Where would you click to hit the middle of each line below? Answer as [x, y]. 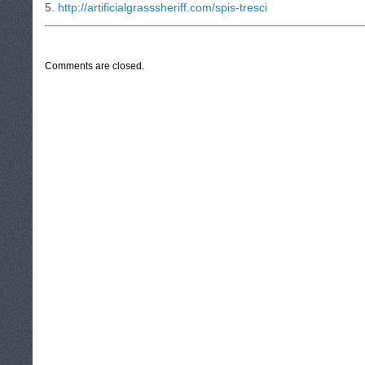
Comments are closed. [95, 66]
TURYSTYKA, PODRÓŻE [159, 35]
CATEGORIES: [82, 35]
